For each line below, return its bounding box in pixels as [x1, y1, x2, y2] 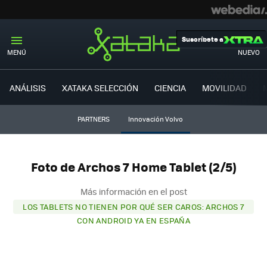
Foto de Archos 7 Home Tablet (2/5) [30, 157, 237, 176]
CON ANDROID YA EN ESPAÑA [76, 214, 191, 226]
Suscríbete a [182, 34, 223, 44]
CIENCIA [154, 81, 186, 94]
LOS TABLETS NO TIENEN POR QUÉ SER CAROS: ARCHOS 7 [23, 200, 244, 212]
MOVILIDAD [202, 81, 247, 94]
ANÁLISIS [10, 81, 46, 94]
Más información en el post [80, 185, 187, 197]
